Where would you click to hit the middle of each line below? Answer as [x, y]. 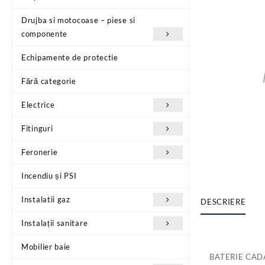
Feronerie [40, 152]
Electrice [38, 104]
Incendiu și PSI [49, 175]
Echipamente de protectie [70, 57]
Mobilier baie [46, 246]
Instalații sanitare [55, 223]
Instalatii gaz [46, 199]
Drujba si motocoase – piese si [78, 20]
